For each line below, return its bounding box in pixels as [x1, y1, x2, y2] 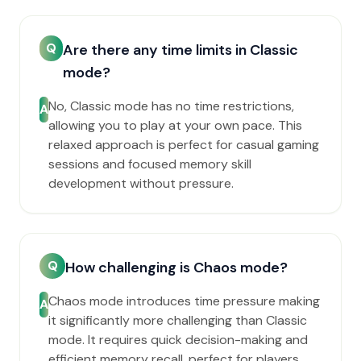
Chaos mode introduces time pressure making [48, 293, 320, 309]
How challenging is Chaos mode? [65, 258, 288, 277]
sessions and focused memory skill [48, 156, 251, 172]
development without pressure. [48, 175, 234, 192]
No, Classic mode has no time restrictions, [48, 98, 294, 114]
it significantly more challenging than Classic [48, 312, 307, 329]
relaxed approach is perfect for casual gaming [48, 136, 319, 153]
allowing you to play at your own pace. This [48, 117, 302, 134]
